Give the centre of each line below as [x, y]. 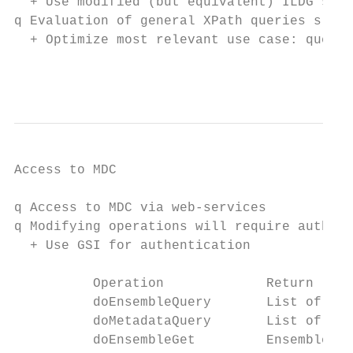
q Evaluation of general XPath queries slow [180, 21]
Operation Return [164, 284]
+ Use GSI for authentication [132, 246]
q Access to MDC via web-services [140, 208]
